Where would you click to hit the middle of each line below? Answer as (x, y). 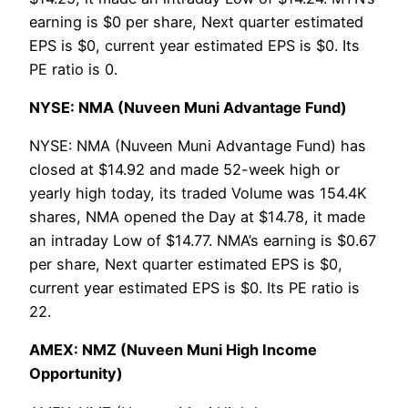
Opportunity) (76, 374)
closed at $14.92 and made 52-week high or (184, 170)
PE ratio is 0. (73, 69)
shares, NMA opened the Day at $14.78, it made (197, 217)
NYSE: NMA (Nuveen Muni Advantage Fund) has (198, 146)
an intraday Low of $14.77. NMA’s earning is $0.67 (203, 241)
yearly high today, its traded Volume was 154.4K (198, 194)
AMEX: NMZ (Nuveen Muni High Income (173, 350)
